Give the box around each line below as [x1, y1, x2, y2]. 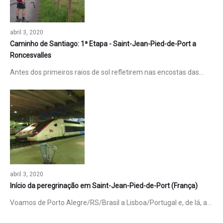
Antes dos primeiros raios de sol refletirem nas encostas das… [9, 68, 204, 77]
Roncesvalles [9, 51, 51, 60]
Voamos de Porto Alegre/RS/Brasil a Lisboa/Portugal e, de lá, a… [9, 199, 212, 207]
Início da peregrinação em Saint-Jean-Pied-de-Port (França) [9, 182, 198, 190]
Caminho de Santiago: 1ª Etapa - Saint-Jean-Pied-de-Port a [9, 40, 196, 48]
